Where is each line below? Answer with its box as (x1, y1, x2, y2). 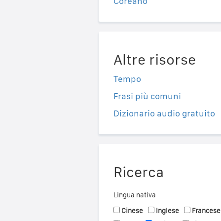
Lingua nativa (113, 191, 156, 199)
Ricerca (113, 163, 164, 181)
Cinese (121, 207, 143, 215)
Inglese (155, 207, 179, 215)
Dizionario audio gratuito (113, 108, 215, 119)
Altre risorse (113, 50, 196, 69)
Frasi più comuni (113, 91, 181, 102)
